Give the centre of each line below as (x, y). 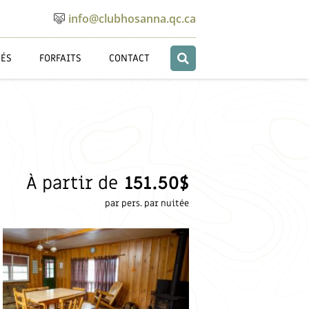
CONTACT (130, 58)
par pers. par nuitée (147, 204)
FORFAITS (61, 58)
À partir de (72, 184)
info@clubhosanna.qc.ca (132, 18)
